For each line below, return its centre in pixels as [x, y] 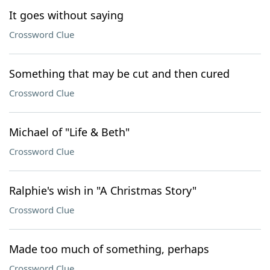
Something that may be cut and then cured [119, 74]
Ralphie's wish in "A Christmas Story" [103, 190]
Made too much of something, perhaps [109, 249]
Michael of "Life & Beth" [69, 132]
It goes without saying [66, 15]
